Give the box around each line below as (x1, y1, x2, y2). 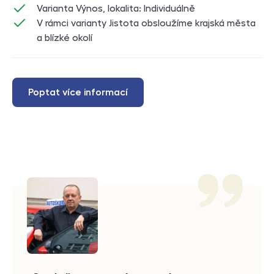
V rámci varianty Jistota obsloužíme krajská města (37, 18, 256, 29)
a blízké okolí (37, 33, 92, 43)
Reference (12, 188, 72, 201)
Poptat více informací (28, 87, 128, 98)
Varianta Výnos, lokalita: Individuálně (37, 4, 195, 14)
